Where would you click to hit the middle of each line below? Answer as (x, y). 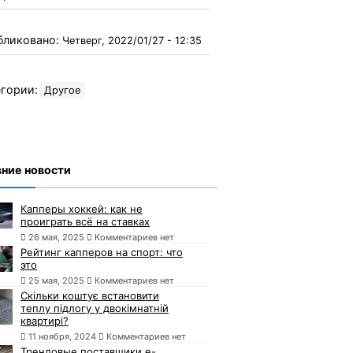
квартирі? (45, 320)
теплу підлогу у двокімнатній (95, 308)
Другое (62, 90)
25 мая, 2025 (56, 280)
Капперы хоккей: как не (82, 208)
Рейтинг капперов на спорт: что (102, 252)
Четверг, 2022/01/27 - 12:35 (132, 40)
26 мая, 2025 (56, 237)
